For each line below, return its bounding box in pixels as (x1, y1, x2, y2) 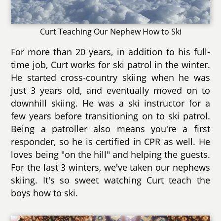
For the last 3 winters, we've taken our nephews (11, 161, 210, 173)
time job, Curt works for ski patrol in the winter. (11, 58, 210, 71)
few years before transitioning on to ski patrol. (11, 110, 210, 122)
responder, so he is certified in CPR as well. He (11, 135, 210, 147)
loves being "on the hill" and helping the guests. (11, 148, 210, 160)
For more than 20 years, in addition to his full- (11, 45, 210, 58)
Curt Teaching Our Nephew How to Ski (39, 26, 182, 37)
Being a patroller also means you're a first (11, 122, 210, 135)
